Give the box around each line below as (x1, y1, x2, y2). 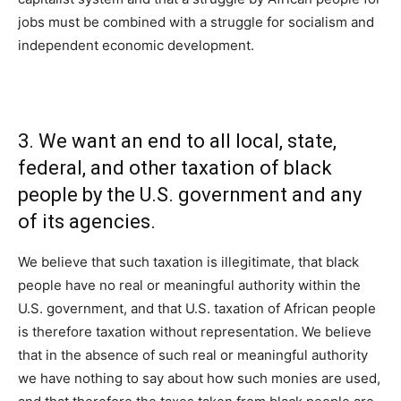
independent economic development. (18, 37, 254, 55)
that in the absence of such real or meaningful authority (18, 346, 368, 364)
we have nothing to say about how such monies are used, (18, 370, 380, 388)
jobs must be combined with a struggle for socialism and (18, 13, 374, 31)
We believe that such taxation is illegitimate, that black (18, 253, 359, 271)
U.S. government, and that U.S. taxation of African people (18, 300, 376, 318)
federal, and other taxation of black (18, 157, 332, 180)
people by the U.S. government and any (18, 183, 362, 207)
